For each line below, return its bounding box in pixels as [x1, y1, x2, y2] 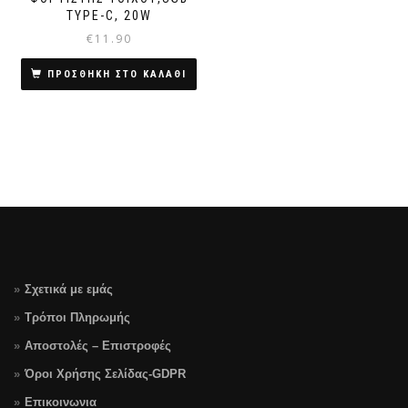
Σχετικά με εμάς [25, 282, 113, 297]
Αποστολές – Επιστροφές [25, 339, 171, 353]
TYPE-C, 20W [66, 8, 152, 24]
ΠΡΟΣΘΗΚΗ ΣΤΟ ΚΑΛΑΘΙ [47, 68, 187, 81]
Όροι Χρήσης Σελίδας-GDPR [25, 367, 186, 382]
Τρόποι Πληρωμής [25, 311, 130, 325]
